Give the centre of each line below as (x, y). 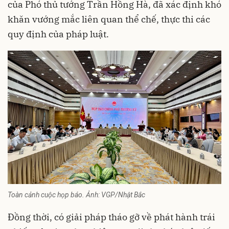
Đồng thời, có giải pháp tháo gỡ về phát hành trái (111, 217)
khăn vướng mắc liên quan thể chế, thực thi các (109, 19)
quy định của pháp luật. (58, 34)
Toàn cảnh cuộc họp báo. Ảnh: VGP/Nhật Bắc (76, 194)
